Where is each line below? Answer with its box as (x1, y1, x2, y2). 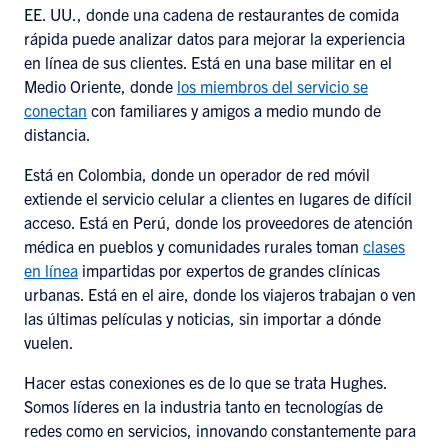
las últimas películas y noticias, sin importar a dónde (24, 308, 381, 328)
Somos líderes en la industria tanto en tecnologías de (24, 396, 383, 416)
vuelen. (24, 332, 74, 352)
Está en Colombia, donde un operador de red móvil (24, 164, 370, 184)
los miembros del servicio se (177, 76, 368, 96)
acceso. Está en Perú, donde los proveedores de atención (24, 212, 413, 232)
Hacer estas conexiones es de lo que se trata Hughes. (24, 372, 387, 392)
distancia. (24, 124, 91, 144)
